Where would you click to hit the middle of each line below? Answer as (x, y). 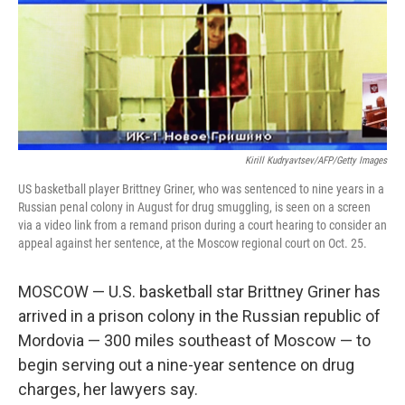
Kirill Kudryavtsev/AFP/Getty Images (316, 160)
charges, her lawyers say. (108, 389)
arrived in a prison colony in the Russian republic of (199, 316)
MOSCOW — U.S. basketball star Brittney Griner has (199, 292)
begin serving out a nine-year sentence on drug (186, 365)
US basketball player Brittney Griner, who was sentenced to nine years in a (201, 189)
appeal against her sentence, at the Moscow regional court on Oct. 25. (193, 243)
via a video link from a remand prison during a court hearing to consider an (202, 225)
